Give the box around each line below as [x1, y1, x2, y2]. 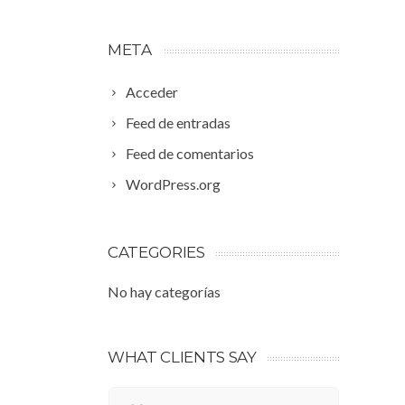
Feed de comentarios [126, 145, 254, 162]
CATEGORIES [108, 243, 205, 261]
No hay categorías [108, 283, 221, 300]
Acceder [126, 83, 178, 100]
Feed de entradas [126, 114, 231, 131]
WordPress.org [126, 175, 221, 193]
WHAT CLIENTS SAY [108, 348, 257, 366]
